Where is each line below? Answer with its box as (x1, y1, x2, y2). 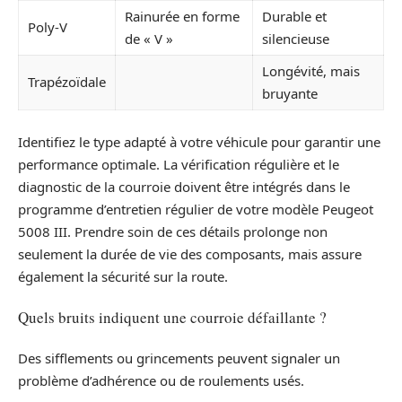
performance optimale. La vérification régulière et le (18, 154, 339, 173)
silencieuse (262, 30, 329, 48)
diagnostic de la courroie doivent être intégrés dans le (18, 177, 350, 196)
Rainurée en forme (125, 7, 240, 26)
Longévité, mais (262, 62, 360, 81)
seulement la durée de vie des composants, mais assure (18, 244, 362, 263)
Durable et (262, 7, 327, 26)
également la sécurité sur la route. (18, 267, 228, 285)
